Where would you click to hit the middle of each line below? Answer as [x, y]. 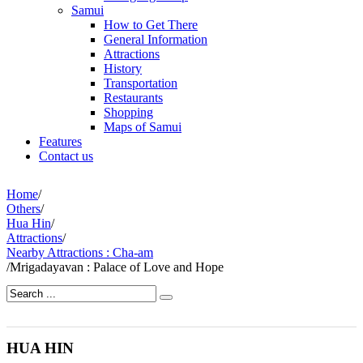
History [123, 68]
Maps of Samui [143, 127]
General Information [156, 39]
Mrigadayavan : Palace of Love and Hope [117, 267]
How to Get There [151, 25]
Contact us [66, 156]
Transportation [141, 83]
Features [60, 141]
